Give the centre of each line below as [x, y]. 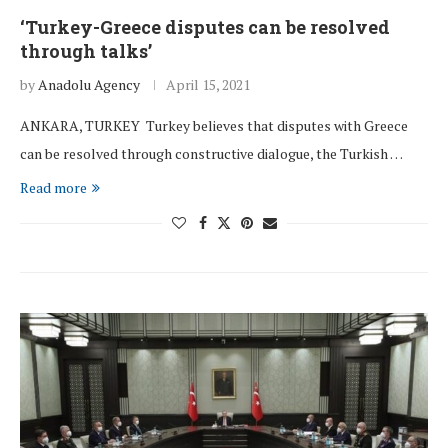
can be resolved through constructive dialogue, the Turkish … [211, 154]
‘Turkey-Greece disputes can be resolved [205, 27]
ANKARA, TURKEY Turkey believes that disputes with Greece [214, 126]
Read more [53, 188]
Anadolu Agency [89, 85]
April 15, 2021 [208, 85]
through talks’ [86, 51]
